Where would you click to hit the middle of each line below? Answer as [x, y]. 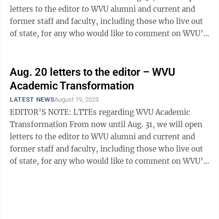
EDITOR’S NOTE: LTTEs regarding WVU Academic [100, 112]
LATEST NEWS [32, 99]
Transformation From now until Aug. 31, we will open [40, 124]
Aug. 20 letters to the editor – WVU [92, 72]
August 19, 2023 [77, 99]
